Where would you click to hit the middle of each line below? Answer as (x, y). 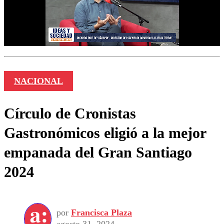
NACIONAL (38, 81)
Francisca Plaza (101, 213)
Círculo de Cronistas (70, 113)
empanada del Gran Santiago (98, 152)
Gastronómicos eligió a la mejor (105, 132)
